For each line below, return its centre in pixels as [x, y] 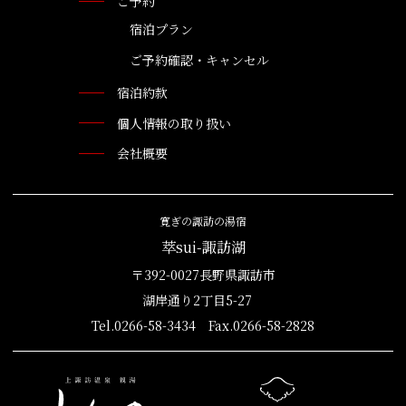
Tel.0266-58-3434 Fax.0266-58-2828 [203, 326]
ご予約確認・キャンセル [199, 59]
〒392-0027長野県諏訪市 [203, 275]
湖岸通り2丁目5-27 [203, 300]
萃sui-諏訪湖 [203, 247]
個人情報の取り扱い [174, 123]
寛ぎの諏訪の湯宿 [203, 221]
